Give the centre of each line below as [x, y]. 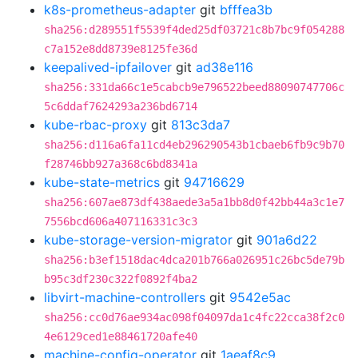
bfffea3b [246, 10]
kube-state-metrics [102, 182]
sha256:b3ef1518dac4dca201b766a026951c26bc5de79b [194, 260]
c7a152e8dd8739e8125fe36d [121, 49]
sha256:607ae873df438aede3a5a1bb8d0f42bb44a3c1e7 [194, 202]
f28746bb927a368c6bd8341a [121, 164]
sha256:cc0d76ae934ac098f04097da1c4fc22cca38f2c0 [194, 317]
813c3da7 [201, 125]
